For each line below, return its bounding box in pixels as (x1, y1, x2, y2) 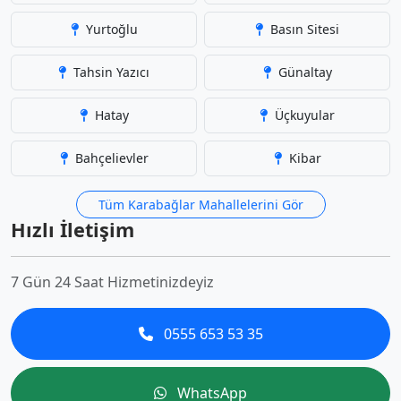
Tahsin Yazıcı (70, 64, 149, 81)
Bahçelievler (71, 149, 149, 166)
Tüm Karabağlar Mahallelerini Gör (98, 196, 303, 213)
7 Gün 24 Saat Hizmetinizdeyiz (11, 272, 214, 292)
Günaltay (274, 64, 332, 81)
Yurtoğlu (81, 21, 138, 38)
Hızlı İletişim (11, 217, 134, 243)
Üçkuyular (271, 107, 335, 124)
